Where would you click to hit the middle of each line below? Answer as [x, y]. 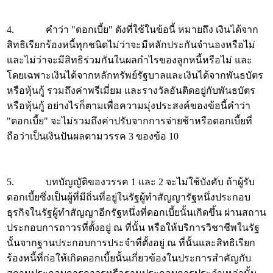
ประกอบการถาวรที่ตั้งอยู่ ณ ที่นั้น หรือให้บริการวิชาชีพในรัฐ [133, 228]
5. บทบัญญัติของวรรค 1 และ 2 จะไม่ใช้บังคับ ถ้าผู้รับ [131, 182]
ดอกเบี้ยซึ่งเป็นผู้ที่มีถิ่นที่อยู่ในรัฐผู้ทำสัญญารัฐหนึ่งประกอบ [129, 197]
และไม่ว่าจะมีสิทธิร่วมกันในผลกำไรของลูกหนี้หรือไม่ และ [129, 60]
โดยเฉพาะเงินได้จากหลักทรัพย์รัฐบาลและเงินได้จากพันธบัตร [135, 75]
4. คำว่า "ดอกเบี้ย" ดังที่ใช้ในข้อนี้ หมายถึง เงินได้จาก [133, 30]
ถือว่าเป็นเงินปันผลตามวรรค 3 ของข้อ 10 [93, 136]
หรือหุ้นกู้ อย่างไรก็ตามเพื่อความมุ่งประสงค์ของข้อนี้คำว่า [129, 106]
